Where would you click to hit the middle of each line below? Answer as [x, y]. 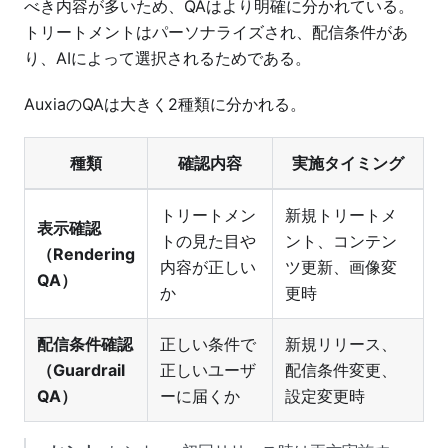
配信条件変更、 [341, 370]
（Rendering [86, 254]
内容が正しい [208, 267]
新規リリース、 [341, 344]
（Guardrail [81, 370]
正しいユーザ [208, 370]
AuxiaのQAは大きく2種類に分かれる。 [165, 104]
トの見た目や [208, 241]
